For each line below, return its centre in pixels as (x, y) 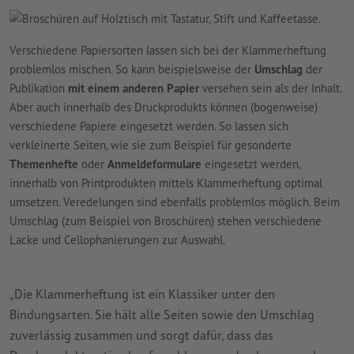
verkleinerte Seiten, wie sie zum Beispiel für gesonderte (151, 145)
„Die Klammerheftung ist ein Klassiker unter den (142, 293)
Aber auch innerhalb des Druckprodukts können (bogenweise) (164, 107)
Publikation (39, 88)
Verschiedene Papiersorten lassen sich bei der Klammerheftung (168, 50)
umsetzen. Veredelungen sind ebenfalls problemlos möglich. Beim (175, 201)
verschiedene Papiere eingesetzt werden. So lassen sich (149, 126)
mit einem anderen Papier (134, 88)
